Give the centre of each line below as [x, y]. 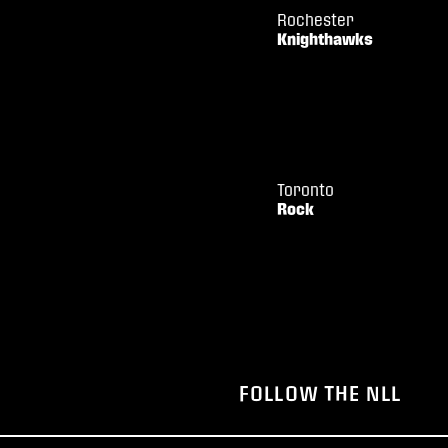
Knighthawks [325, 39]
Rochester [315, 20]
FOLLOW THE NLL [320, 393]
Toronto [305, 190]
